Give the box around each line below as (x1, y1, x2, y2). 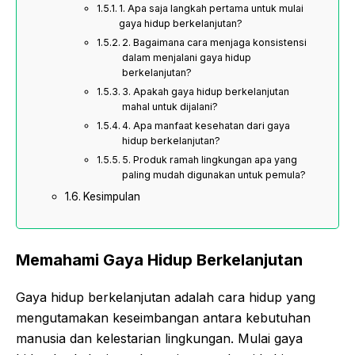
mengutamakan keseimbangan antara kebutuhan (16, 310, 311, 326)
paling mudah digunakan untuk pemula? (122, 169, 307, 181)
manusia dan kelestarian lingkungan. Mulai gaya (16, 330, 303, 347)
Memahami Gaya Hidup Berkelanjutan (16, 250, 303, 270)
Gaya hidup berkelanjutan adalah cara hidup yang (16, 289, 315, 306)
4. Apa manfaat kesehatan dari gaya (122, 120, 291, 132)
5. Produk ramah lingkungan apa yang (122, 154, 298, 166)
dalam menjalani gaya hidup (122, 52, 252, 64)
